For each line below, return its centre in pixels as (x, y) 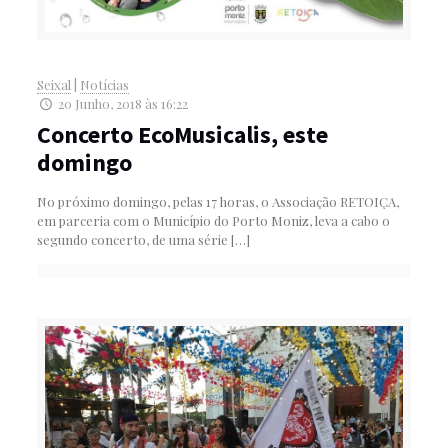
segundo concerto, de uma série (132, 239)
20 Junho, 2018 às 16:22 (123, 103)
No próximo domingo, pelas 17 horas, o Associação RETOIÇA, (217, 201)
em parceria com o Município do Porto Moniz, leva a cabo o (213, 220)
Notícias (104, 84)
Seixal (53, 84)
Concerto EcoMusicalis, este (182, 134)
